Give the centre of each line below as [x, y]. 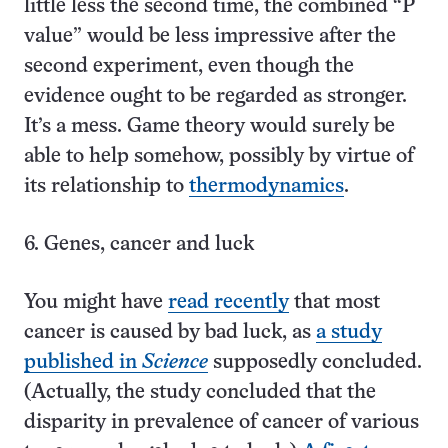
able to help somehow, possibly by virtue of [219, 156]
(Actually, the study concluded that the [200, 392]
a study [349, 332]
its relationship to [106, 186]
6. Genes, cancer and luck [139, 244]
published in [83, 362]
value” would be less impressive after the [210, 36]
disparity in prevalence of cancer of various [221, 422]
